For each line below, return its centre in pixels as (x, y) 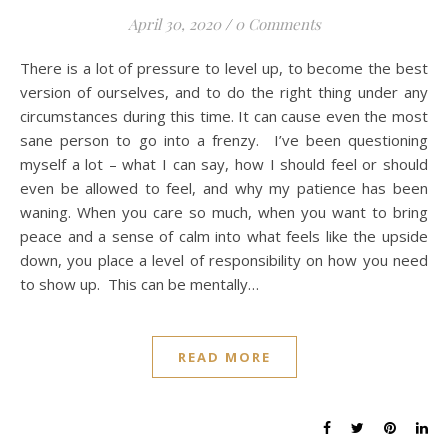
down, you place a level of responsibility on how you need (224, 260)
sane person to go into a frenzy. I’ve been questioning (224, 140)
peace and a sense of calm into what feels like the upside (224, 236)
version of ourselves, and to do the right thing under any (224, 92)
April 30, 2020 (174, 24)
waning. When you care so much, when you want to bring (224, 212)
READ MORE (224, 357)
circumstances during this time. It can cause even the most (224, 116)
